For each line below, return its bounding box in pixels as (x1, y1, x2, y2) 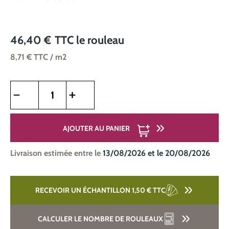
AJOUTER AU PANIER (63, 124, 130, 133)
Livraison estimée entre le (10, 148, 103, 158)
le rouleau (76, 33, 124, 47)
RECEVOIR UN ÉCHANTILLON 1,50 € (35, 186, 153, 195)
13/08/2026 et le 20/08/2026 (103, 148, 210, 158)
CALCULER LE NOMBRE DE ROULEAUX (37, 214, 163, 223)
